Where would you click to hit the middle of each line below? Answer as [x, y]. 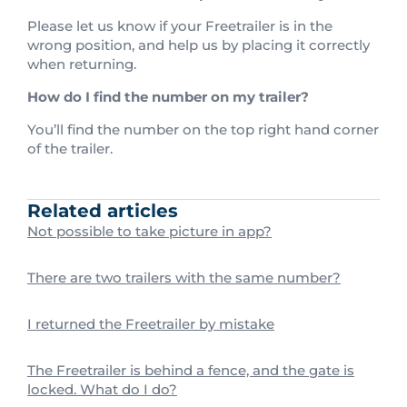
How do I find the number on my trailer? [168, 97]
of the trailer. [70, 149]
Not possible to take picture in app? [149, 232]
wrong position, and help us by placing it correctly [199, 45]
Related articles [103, 211]
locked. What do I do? [102, 390]
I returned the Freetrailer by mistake [151, 324]
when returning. [82, 65]
